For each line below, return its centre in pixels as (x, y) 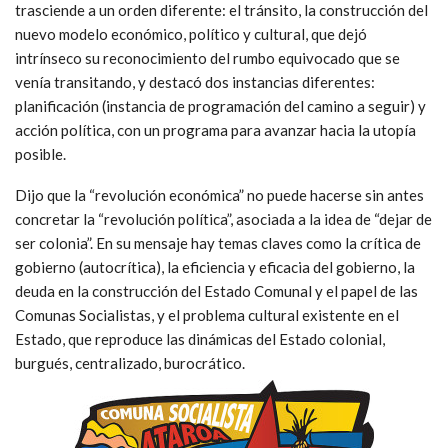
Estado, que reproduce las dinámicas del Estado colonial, (200, 339)
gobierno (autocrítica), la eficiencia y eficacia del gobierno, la (215, 267)
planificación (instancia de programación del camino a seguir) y (220, 106)
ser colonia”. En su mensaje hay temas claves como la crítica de (218, 243)
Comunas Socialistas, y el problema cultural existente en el (207, 315)
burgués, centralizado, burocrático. (130, 363)
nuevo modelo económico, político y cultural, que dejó (191, 34)
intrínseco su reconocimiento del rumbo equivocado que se (207, 58)
